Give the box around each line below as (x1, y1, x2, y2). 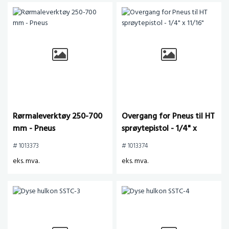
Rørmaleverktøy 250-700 (13, 110, 102, 123)
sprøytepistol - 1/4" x (122, 122, 197, 135)
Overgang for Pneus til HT (122, 110, 215, 123)
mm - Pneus (13, 122, 55, 135)
